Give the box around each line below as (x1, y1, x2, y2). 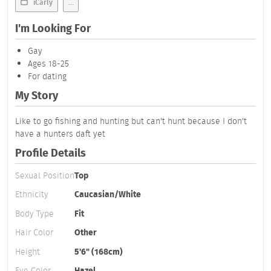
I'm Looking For (15, 21, 91, 37)
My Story (15, 88, 58, 104)
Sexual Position (15, 169, 74, 181)
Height (15, 245, 40, 258)
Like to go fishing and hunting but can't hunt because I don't (15, 114, 247, 127)
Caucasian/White (74, 188, 141, 201)
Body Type (15, 207, 54, 220)
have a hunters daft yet (15, 127, 105, 140)
